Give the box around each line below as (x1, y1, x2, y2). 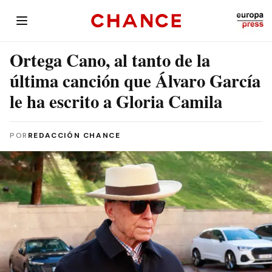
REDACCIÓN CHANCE (27, 131, 121, 140)
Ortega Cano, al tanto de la (10, 47, 210, 73)
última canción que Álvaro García (10, 68, 260, 93)
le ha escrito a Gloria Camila (10, 89, 222, 114)
